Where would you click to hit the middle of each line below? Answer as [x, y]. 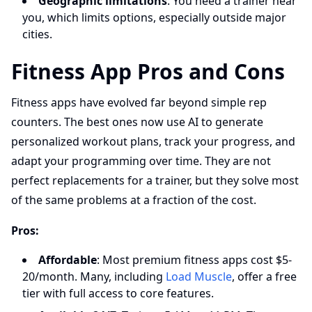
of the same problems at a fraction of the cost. [134, 200]
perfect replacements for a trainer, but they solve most [155, 180]
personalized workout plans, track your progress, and [153, 141]
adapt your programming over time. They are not [141, 161]
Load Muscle [199, 276]
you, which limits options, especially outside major [154, 17]
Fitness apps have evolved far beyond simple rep [139, 102]
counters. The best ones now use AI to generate [137, 122]
